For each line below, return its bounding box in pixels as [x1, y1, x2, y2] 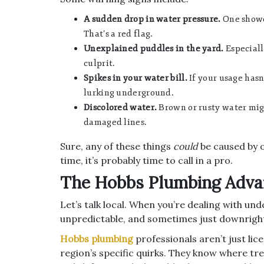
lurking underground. [84, 87, 174, 98]
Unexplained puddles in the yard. [84, 42, 224, 54]
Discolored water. [84, 101, 157, 113]
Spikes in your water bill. [84, 72, 187, 84]
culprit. [84, 57, 115, 69]
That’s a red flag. [84, 28, 153, 39]
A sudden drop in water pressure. [84, 13, 221, 25]
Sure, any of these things [60, 140, 173, 152]
